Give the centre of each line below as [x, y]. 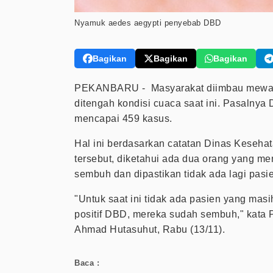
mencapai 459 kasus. [123, 119]
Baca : [87, 263]
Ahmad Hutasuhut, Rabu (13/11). [151, 230]
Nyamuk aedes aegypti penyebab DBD [148, 23]
